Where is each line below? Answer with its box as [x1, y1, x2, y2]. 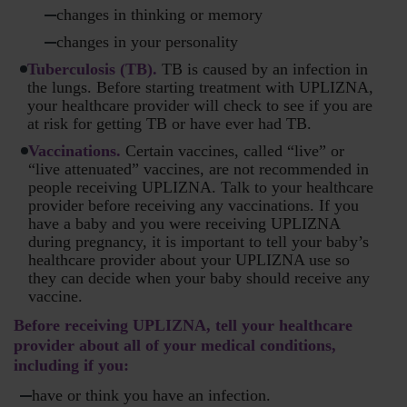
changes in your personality [56, 33, 238, 52]
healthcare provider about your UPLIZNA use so [28, 251, 350, 270]
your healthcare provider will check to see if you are [27, 96, 372, 115]
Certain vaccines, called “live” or [121, 142, 344, 161]
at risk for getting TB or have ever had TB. [27, 114, 312, 134]
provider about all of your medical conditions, [14, 336, 336, 355]
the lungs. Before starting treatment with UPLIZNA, [27, 78, 373, 97]
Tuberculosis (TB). [27, 60, 157, 79]
